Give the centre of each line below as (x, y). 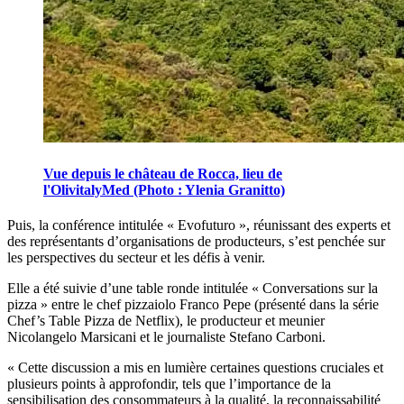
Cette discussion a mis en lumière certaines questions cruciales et (199, 367)
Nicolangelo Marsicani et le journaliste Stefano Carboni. (166, 336)
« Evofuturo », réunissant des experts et (279, 225)
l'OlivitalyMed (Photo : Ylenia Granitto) (164, 189)
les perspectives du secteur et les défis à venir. (138, 257)
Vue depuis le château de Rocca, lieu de (163, 173)
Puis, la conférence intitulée (87, 225)
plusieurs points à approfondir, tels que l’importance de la (169, 383)
